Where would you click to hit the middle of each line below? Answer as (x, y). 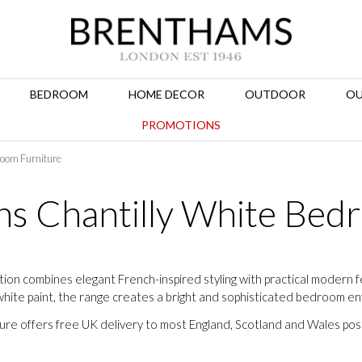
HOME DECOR (166, 94)
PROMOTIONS (181, 125)
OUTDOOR (275, 94)
